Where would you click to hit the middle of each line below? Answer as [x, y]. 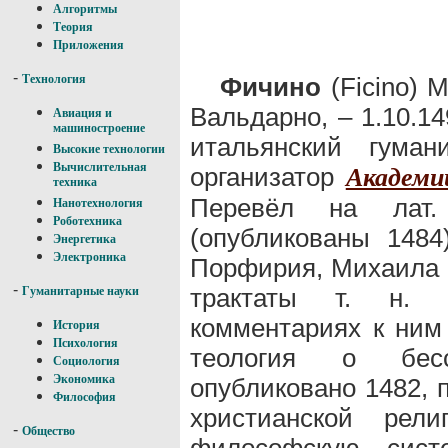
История [76, 325]
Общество [48, 431]
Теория [73, 27]
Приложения [88, 45]
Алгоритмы [85, 9]
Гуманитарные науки [80, 291]
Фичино [270, 86]
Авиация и [82, 113]
